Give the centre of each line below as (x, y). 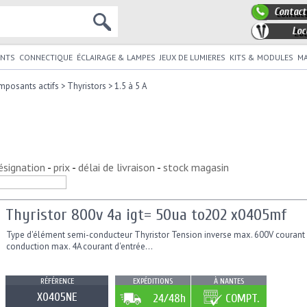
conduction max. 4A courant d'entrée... (79, 247)
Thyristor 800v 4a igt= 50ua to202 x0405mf (146, 215)
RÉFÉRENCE (57, 281)
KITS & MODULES (261, 57)
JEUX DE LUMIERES (193, 57)
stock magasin (196, 168)
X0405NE (57, 297)
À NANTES (229, 281)
